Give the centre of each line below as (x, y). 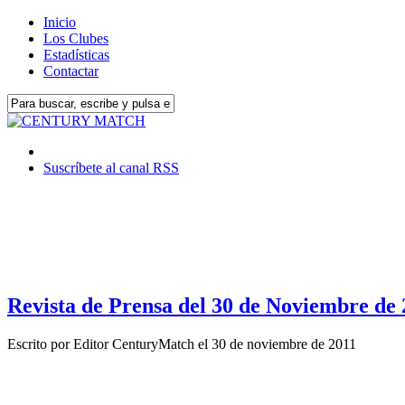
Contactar (71, 71)
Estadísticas (76, 55)
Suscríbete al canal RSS (111, 168)
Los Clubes (76, 38)
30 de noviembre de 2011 (284, 344)
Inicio (60, 22)
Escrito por (40, 344)
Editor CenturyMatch (134, 344)
